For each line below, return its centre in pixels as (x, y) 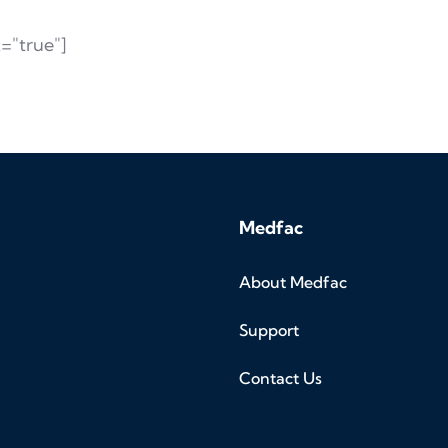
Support (269, 330)
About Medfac (293, 282)
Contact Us (280, 378)
